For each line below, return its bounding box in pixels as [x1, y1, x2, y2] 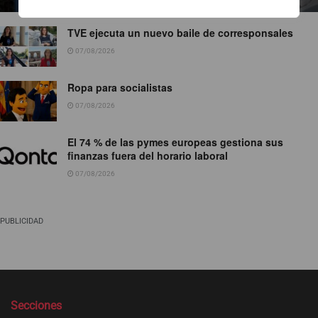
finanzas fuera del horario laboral [67, 148, 228, 163]
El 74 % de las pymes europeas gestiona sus [67, 134, 283, 149]
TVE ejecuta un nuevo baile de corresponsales [67, 25, 293, 40]
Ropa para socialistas [67, 79, 172, 94]
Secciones [11, 298, 62, 312]
